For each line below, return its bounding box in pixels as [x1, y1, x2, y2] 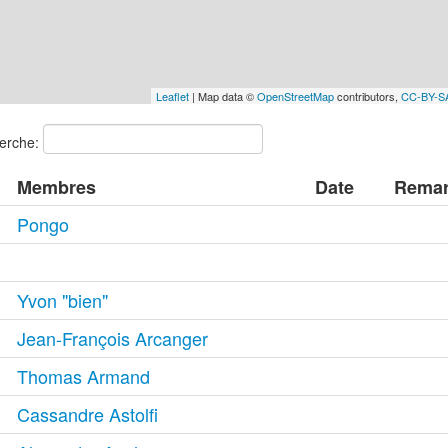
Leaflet [155, 87, 189, 104]
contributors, [333, 87, 401, 104]
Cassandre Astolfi [17, 400, 159, 427]
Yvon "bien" [17, 286, 109, 313]
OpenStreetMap [256, 87, 334, 104]
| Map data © [188, 87, 257, 104]
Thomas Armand [17, 362, 151, 389]
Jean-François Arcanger [17, 324, 209, 351]
